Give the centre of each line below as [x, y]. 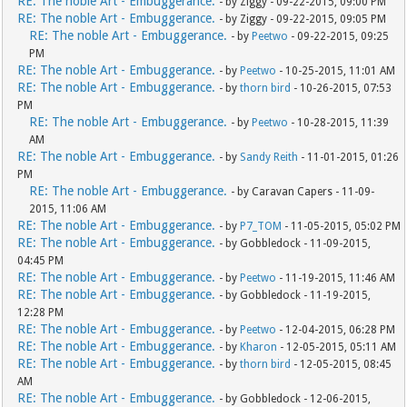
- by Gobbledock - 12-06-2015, [295, 399]
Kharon [259, 347]
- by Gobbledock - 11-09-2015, [295, 243]
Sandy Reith [269, 157]
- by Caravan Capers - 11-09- [303, 192]
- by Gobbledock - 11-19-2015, [295, 295]
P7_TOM [261, 226]
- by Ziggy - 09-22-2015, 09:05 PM [303, 19]
